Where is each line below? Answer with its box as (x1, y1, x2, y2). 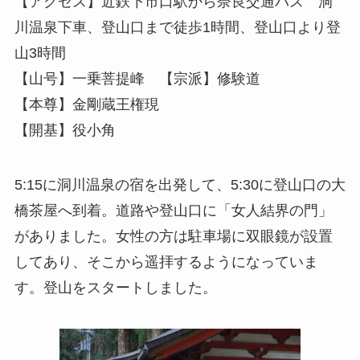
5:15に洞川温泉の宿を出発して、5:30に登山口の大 (14, 176, 346, 193)
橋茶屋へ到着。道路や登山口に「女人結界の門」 (14, 202, 333, 219)
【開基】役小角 (14, 121, 116, 138)
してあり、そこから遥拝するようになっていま (14, 253, 318, 270)
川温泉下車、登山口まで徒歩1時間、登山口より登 (14, 18, 341, 35)
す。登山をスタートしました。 (14, 279, 217, 296)
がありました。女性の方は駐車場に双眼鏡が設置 (14, 227, 333, 244)
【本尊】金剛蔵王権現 (14, 96, 159, 112)
